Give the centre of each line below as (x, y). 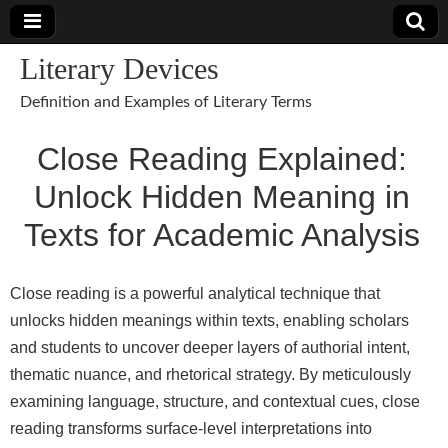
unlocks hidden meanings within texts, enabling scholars (209, 320)
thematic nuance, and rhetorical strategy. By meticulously (210, 374)
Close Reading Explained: (221, 159)
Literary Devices (119, 68)
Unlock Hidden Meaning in (221, 197)
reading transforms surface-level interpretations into (191, 428)
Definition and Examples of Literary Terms (166, 102)
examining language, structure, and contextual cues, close (215, 401)
